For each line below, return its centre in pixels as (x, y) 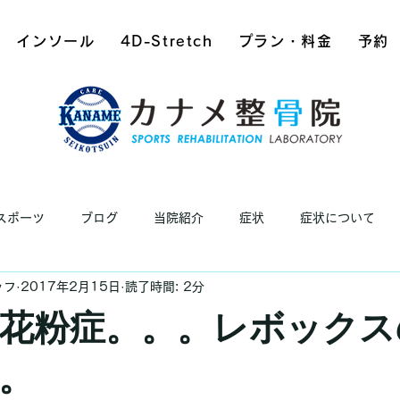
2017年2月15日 (71, 286)
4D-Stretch (167, 41)
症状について (337, 217)
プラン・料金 (285, 41)
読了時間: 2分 (165, 286)
